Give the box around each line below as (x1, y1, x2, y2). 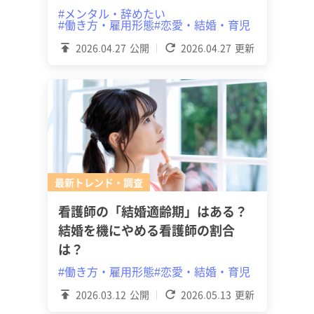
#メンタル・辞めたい (57, 5, 165, 22)
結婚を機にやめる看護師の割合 (57, 221, 235, 239)
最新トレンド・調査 (54, 175, 143, 189)
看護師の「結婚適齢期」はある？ (57, 202, 247, 220)
